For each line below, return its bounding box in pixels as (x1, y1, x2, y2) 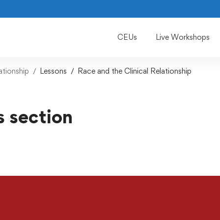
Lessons (40, 66, 67, 76)
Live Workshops (156, 32, 210, 42)
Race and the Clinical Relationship (78, 66, 192, 76)
